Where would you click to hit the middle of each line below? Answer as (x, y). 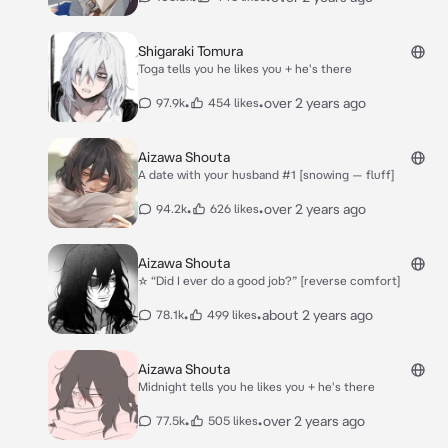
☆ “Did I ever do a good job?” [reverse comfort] (269, 280)
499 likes (232, 314)
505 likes (233, 420)
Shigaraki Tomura (190, 51)
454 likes (233, 102)
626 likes (234, 208)
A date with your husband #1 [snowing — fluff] (266, 174)
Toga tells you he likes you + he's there (245, 68)
